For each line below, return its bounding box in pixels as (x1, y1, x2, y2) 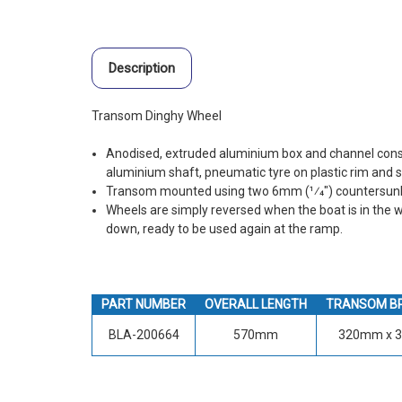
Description (108, 60, 175, 77)
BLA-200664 (108, 328, 179, 343)
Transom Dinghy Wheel (92, 109, 222, 124)
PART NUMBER (101, 297, 186, 312)
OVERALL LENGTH (205, 297, 307, 312)
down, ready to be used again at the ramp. (106, 222, 344, 237)
